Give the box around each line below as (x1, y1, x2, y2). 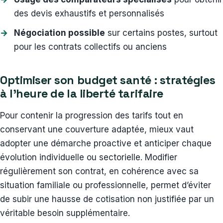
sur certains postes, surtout (105, 27, 218, 38)
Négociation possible (14, 27, 105, 38)
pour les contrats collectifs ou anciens (14, 41, 167, 52)
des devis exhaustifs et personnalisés (14, 8, 164, 18)
